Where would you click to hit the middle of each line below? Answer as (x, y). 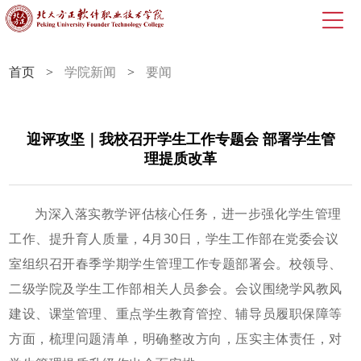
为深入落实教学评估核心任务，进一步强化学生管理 (188, 214)
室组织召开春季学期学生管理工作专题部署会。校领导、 (176, 263)
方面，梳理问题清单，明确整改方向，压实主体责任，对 (176, 338)
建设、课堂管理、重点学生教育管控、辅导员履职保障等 (176, 313)
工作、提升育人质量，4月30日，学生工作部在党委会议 (174, 239)
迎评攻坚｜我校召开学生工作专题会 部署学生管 (180, 139)
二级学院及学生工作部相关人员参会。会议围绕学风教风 (176, 288)
